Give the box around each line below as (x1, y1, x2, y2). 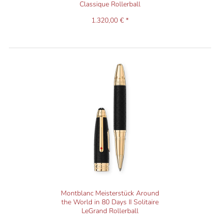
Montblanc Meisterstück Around (60, 189, 159, 198)
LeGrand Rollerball (81, 206, 138, 216)
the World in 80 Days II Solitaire (61, 197, 159, 207)
